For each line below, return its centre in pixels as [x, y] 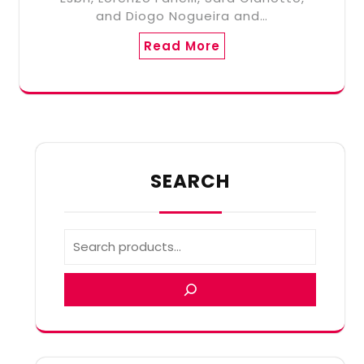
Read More [182, 45]
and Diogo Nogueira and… [182, 15]
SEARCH [190, 181]
